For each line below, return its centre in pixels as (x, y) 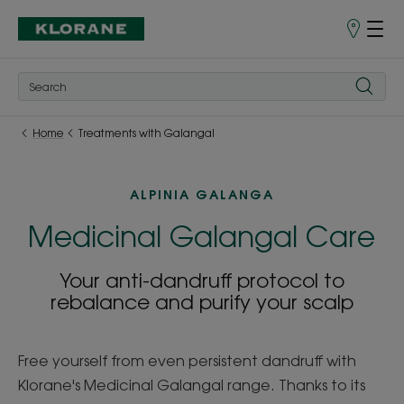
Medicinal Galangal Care (202, 236)
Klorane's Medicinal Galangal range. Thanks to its (192, 385)
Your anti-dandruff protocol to (202, 280)
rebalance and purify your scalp (202, 302)
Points (358, 34)
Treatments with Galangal (147, 133)
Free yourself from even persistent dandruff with (187, 361)
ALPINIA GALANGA (202, 195)
